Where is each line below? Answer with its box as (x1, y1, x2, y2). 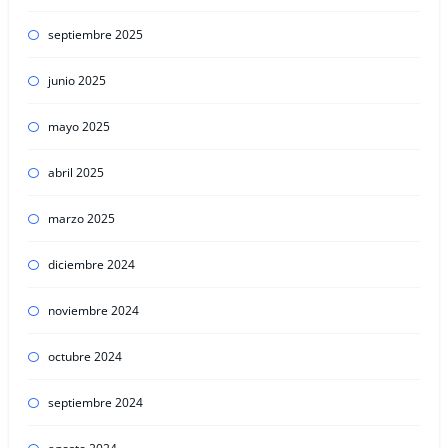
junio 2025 (47, 72, 106, 90)
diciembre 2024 (47, 256, 135, 274)
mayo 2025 (47, 118, 110, 136)
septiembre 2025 (47, 26, 143, 44)
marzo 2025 (47, 210, 115, 228)
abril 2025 (47, 164, 104, 182)
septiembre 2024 (47, 394, 143, 412)
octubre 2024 (47, 348, 122, 366)
